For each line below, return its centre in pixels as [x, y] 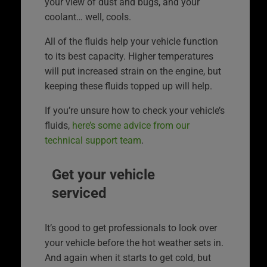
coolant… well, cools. [88, 17]
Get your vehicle [103, 174]
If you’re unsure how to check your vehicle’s [135, 110]
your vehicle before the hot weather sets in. [134, 243]
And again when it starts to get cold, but [128, 257]
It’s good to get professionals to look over [131, 228]
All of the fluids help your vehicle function [131, 41]
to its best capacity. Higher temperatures [129, 56]
